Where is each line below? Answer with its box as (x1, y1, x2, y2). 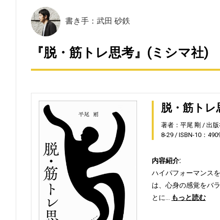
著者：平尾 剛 (161, 121, 201, 129)
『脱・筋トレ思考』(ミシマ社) (31, 45, 208, 60)
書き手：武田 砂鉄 (65, 16, 130, 26)
